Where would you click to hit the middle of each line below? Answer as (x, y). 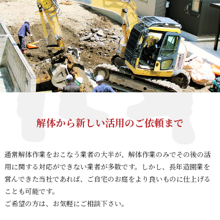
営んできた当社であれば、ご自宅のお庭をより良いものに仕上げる (107, 179)
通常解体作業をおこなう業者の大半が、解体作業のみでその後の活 (107, 154)
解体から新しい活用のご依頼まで (110, 122)
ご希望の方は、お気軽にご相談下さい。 (66, 203)
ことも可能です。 (31, 191)
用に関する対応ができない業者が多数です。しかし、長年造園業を (107, 166)
